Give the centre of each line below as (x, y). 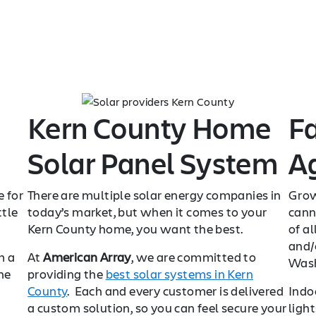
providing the (67, 274)
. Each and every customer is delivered (176, 291)
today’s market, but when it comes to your (147, 212)
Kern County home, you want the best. (136, 229)
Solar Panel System (153, 163)
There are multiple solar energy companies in (154, 195)
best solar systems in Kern (180, 274)
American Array (87, 257)
